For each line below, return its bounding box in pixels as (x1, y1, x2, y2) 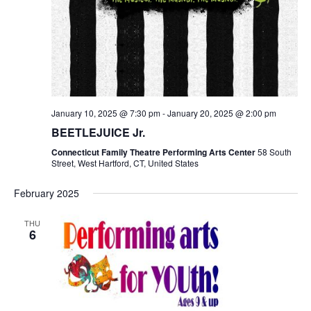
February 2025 (13, 186, 79, 201)
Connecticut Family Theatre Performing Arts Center (51, 146, 258, 159)
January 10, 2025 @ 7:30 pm (51, 107, 160, 119)
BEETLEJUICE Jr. (51, 124, 145, 141)
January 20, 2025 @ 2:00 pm (167, 107, 276, 119)
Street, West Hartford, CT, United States (51, 157, 199, 169)
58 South (257, 146, 292, 158)
